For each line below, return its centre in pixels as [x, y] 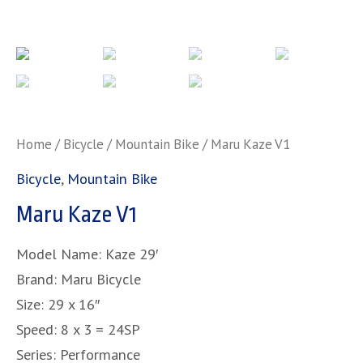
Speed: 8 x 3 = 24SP [78, 329]
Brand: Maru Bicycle [79, 279]
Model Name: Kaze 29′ [87, 254]
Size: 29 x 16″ [58, 304]
